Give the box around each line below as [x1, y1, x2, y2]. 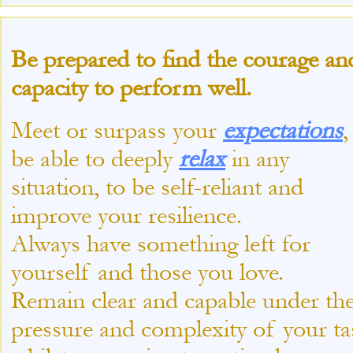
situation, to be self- [11, 173, 202, 201]
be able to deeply [11, 144, 179, 173]
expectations [223, 116, 343, 144]
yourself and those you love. [11, 258, 296, 286]
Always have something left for [11, 229, 310, 258]
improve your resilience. [11, 201, 242, 229]
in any [225, 144, 289, 173]
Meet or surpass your [11, 116, 223, 144]
